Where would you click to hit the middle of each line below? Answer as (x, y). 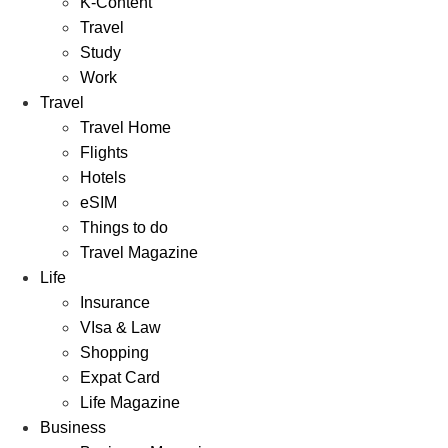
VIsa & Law (120, 327)
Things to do (124, 227)
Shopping (114, 352)
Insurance (115, 302)
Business (73, 427)
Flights (104, 152)
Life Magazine (130, 402)
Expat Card (120, 377)
